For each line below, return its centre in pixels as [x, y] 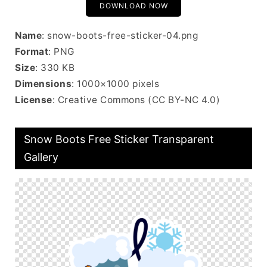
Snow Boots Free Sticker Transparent [119, 139]
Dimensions [43, 84]
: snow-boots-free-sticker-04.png [120, 35]
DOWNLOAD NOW [133, 6]
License [34, 100]
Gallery [41, 157]
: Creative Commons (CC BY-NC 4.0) [136, 100]
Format [32, 52]
